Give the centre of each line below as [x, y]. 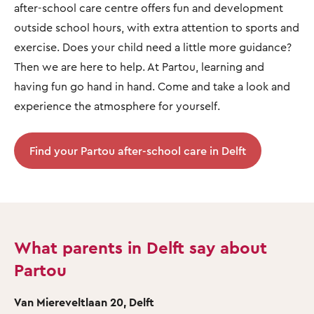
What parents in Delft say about [141, 247]
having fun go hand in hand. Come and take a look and [152, 86]
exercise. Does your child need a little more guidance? [153, 47]
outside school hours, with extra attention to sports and [157, 27]
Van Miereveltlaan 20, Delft [84, 302]
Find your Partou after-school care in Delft [138, 150]
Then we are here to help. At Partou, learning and [139, 66]
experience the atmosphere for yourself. [117, 105]
